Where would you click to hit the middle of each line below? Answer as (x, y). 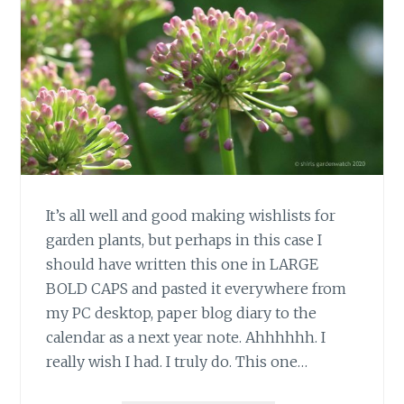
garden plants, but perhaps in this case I (184, 239)
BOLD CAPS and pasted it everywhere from (197, 288)
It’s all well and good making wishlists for (191, 215)
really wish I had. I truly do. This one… (177, 361)
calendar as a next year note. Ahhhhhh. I (186, 337)
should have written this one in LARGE (183, 264)
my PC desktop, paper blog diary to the (182, 312)
